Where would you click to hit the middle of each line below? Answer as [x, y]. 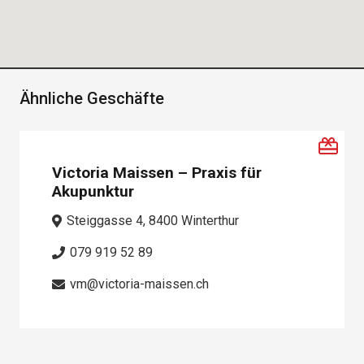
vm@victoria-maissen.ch [140, 284]
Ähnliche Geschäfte [92, 99]
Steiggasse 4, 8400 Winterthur [153, 220]
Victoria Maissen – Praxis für [157, 172]
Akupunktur [93, 191]
